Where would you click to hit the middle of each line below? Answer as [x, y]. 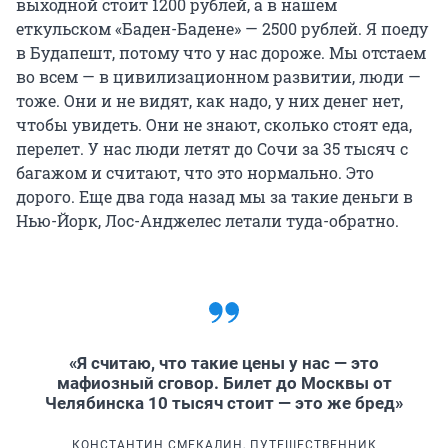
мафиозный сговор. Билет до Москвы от [224, 382]
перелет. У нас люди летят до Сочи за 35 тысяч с [212, 148]
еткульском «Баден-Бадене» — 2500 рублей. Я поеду [222, 28]
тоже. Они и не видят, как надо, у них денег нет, [209, 100]
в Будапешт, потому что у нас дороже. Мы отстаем [221, 52]
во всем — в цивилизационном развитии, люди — [218, 76]
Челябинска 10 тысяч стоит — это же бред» [224, 402]
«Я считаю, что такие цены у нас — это [224, 362]
